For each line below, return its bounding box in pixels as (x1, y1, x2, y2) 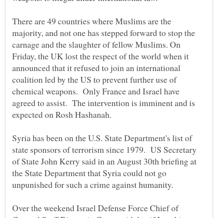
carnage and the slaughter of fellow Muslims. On (12, 38, 181, 51)
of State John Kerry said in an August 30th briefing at (12, 155, 197, 167)
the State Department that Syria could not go (12, 167, 166, 179)
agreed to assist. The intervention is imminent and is (12, 97, 195, 109)
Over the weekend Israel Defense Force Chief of (12, 202, 179, 214)
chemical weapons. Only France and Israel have (12, 85, 180, 97)
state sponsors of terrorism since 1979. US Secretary (12, 144, 197, 156)
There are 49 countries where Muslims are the (12, 15, 171, 27)
